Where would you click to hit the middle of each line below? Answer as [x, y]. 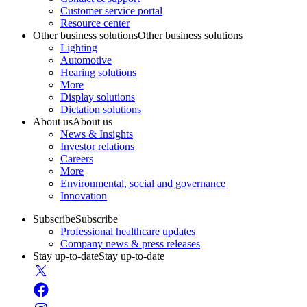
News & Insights [97, 134]
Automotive [86, 60]
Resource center [95, 23]
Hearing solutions [98, 72]
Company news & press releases [130, 243]
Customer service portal [111, 10]
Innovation [84, 195]
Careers [77, 158]
